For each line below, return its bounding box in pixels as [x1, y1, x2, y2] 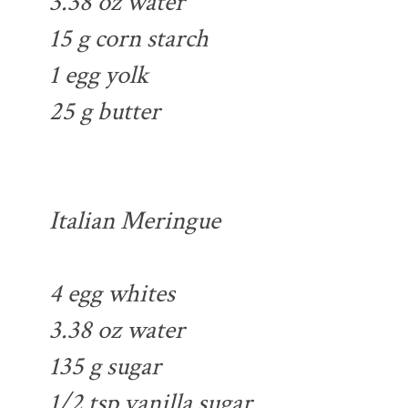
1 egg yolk [49, 58, 148, 93]
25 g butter [49, 95, 160, 129]
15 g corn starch [49, 22, 209, 56]
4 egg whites [49, 277, 175, 311]
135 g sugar [49, 350, 161, 384]
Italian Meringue [49, 204, 220, 239]
